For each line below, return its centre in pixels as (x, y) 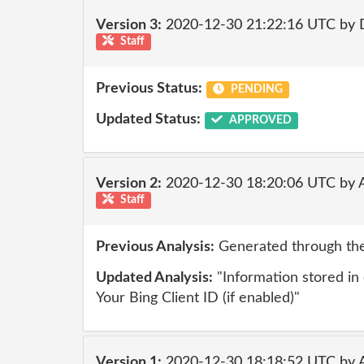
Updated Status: (148, 119)
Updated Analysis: (154, 277)
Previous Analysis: (155, 247)
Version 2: (129, 183)
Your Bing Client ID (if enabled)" (198, 298)
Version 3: (129, 25)
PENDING (255, 89)
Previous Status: (149, 89)
